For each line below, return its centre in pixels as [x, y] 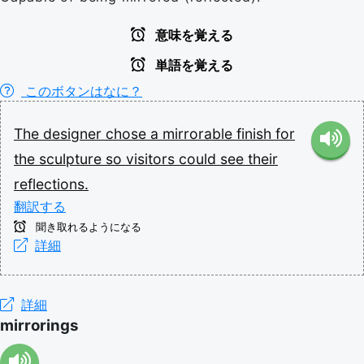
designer [74, 134]
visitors [152, 159]
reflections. [51, 184]
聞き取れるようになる [87, 227]
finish [256, 134]
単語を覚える [193, 65]
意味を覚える [193, 35]
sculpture [72, 159]
